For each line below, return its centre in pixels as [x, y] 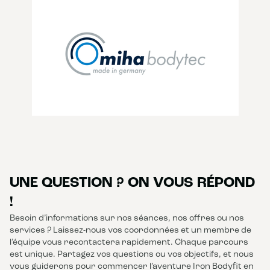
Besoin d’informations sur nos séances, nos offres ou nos [127, 218]
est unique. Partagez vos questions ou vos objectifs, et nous [132, 255]
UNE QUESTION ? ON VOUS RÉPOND [132, 184]
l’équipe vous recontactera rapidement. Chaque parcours [129, 243]
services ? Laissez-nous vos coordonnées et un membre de [130, 231]
